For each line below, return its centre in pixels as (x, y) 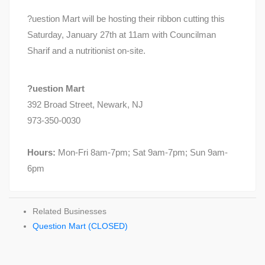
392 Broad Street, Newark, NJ (85, 105)
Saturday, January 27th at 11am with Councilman (122, 35)
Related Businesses (70, 211)
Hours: (41, 153)
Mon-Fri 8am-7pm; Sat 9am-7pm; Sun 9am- (142, 153)
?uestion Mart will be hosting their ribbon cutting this (126, 19)
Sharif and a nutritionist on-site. (86, 51)
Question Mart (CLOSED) (80, 226)
